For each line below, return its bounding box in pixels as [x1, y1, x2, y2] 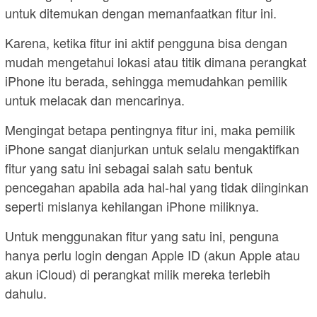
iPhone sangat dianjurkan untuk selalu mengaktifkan [5, 139, 299, 158]
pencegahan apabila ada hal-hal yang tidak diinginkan [5, 177, 309, 196]
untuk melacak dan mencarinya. [5, 90, 185, 109]
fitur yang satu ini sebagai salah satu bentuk [5, 158, 253, 177]
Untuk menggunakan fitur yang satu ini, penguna [5, 226, 279, 245]
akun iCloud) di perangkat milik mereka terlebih [5, 264, 270, 283]
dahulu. [5, 283, 47, 302]
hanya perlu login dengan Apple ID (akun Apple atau [5, 245, 300, 264]
